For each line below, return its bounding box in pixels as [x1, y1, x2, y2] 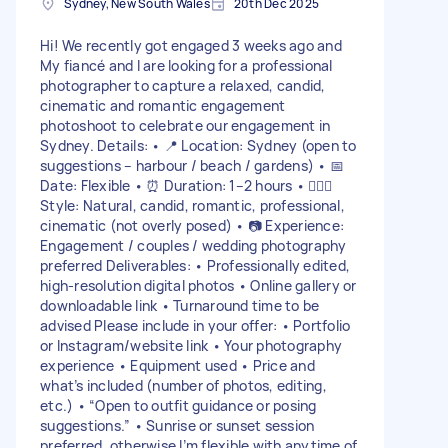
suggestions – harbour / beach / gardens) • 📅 [40, 155, 344, 175]
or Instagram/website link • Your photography [40, 335, 342, 355]
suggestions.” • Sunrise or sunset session [40, 415, 315, 435]
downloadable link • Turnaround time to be [40, 295, 320, 315]
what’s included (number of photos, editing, [40, 375, 327, 395]
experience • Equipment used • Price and [40, 355, 315, 375]
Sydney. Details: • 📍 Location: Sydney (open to [40, 135, 357, 155]
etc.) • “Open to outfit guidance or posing [40, 395, 317, 415]
